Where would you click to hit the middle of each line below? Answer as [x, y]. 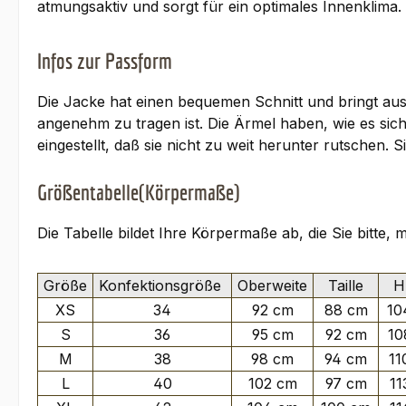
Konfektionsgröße [162, 286]
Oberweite [272, 286]
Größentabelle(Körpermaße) [138, 193]
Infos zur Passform [105, 61]
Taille [346, 286]
